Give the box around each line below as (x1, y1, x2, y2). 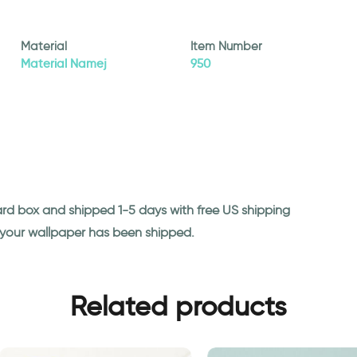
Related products (70, 289, 287, 323)
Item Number (190, 39, 262, 53)
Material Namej (20, 57, 107, 71)
